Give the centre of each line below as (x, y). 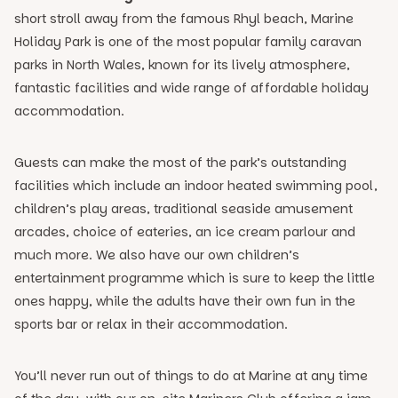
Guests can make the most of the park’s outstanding (180, 163)
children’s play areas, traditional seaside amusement (183, 209)
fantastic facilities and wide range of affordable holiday (191, 88)
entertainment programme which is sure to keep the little (195, 278)
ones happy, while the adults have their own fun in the (185, 301)
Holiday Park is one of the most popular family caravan (188, 42)
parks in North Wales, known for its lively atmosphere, (182, 65)
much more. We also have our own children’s (157, 255)
